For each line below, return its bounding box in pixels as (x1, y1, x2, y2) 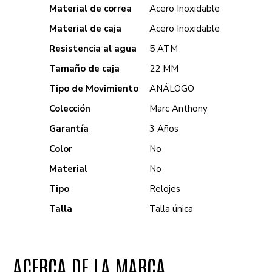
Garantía (49, 123, 89, 135)
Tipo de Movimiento (49, 83, 139, 95)
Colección (49, 103, 91, 115)
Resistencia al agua (49, 42, 137, 55)
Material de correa (49, 2, 132, 15)
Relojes (149, 183, 181, 195)
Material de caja (49, 22, 122, 35)
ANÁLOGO (149, 83, 195, 95)
